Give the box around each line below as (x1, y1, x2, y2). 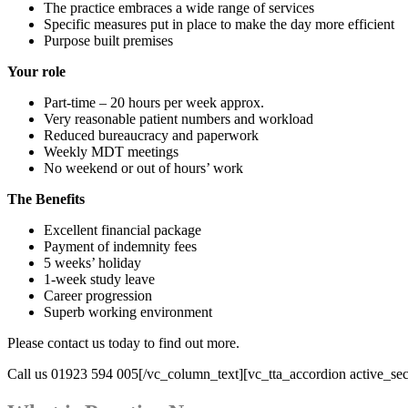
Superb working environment (44, 303, 212, 320)
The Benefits (7, 190, 85, 207)
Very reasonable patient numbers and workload (44, 110, 313, 127)
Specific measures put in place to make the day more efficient (44, 15, 394, 32)
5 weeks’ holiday (44, 254, 141, 270)
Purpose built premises (44, 32, 173, 48)
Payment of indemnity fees (44, 238, 197, 254)
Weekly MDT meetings (44, 143, 178, 159)
